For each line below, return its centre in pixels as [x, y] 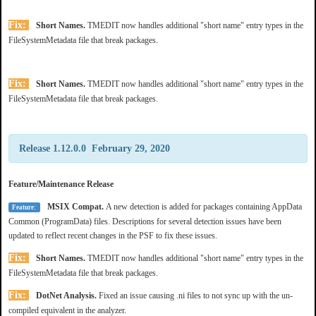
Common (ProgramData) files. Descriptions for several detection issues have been [145, 221]
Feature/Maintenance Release [61, 184]
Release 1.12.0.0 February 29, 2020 [95, 148]
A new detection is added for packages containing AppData [203, 206]
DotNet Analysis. [67, 295]
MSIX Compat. [76, 206]
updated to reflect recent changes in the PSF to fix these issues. [113, 235]
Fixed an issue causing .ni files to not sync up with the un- [196, 295]
